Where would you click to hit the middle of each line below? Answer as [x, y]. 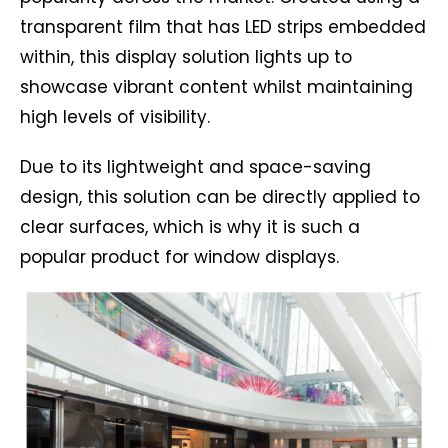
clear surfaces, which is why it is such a [190, 227]
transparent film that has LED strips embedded [223, 27]
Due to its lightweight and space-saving [195, 167]
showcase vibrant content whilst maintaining [216, 87]
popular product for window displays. [179, 257]
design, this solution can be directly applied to [220, 197]
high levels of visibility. [115, 117]
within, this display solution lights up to [186, 57]
